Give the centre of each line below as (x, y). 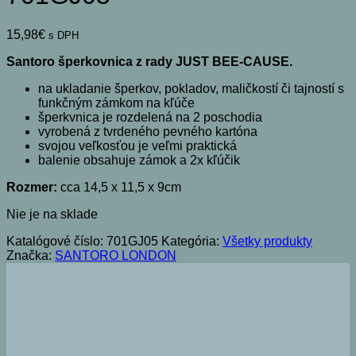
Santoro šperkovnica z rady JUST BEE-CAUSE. (149, 61)
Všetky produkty (267, 241)
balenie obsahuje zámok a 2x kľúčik (139, 160)
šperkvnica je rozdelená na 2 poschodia (150, 117)
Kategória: (192, 241)
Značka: (31, 255)
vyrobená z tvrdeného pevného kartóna (148, 131)
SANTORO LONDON (116, 255)
